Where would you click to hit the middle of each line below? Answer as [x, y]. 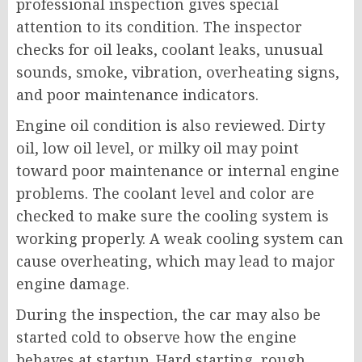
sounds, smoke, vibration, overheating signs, [178, 72]
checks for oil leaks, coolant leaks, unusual [170, 49]
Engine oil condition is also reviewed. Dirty [170, 125]
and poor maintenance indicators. [137, 94]
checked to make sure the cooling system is [173, 215]
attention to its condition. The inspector [159, 26]
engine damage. [73, 283]
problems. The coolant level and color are [165, 193]
